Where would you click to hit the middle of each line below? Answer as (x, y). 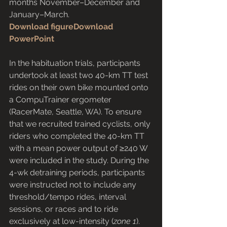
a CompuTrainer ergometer (61, 100)
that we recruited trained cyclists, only (81, 124)
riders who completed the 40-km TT (78, 136)
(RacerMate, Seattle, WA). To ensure (76, 112)
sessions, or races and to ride (65, 209)
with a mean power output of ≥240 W (79, 148)
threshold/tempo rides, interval (69, 197)
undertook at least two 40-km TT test (80, 75)
